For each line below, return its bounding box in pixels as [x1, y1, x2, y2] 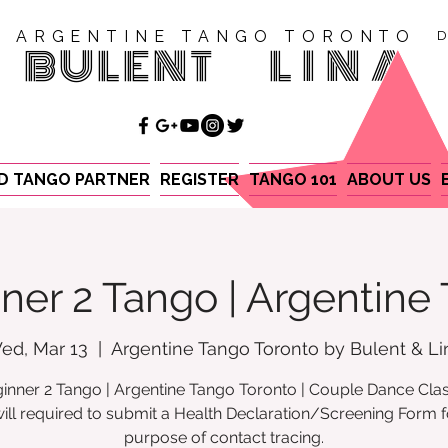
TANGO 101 [249, 169, 337, 189]
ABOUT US [347, 169, 431, 189]
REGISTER [160, 169, 239, 189]
